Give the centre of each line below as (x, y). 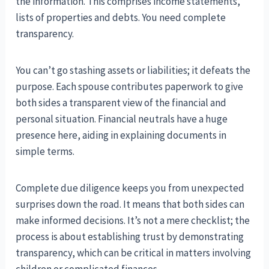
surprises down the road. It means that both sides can (130, 204)
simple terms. (45, 152)
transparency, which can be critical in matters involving (134, 253)
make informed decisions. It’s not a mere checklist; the (133, 221)
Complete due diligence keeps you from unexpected (130, 188)
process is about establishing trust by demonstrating (130, 237)
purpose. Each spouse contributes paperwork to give (130, 87)
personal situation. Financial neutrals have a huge (122, 119)
